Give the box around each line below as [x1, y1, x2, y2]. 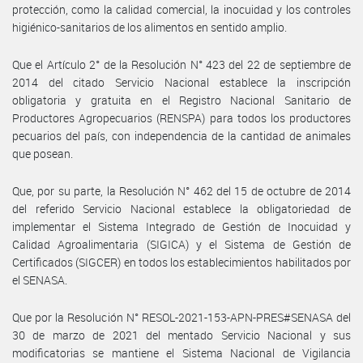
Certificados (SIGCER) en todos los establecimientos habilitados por [12, 254, 351, 270]
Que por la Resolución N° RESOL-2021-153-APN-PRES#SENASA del [12, 309, 351, 325]
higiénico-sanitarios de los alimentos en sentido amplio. [12, 19, 287, 35]
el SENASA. [12, 271, 67, 288]
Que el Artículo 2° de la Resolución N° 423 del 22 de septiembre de [12, 56, 351, 72]
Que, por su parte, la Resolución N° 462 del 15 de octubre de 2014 [12, 182, 351, 199]
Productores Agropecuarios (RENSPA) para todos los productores [12, 109, 351, 126]
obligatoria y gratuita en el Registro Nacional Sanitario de [12, 92, 351, 108]
